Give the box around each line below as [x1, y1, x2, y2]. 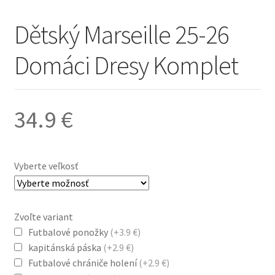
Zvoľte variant [14, 211, 73, 223]
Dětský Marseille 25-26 [14, 18, 229, 51]
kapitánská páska [28, 241, 103, 254]
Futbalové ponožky [28, 226, 110, 239]
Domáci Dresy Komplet [14, 49, 238, 82]
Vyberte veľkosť [14, 160, 78, 172]
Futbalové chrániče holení [28, 257, 139, 269]
